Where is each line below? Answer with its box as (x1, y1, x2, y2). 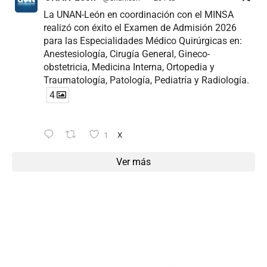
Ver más (116, 156, 151, 168)
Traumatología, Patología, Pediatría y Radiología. (44, 74, 249, 86)
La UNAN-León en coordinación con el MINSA (44, 9, 234, 21)
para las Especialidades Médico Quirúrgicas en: (44, 35, 242, 47)
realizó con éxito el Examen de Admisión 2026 (44, 22, 237, 34)
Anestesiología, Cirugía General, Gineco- (44, 48, 210, 60)
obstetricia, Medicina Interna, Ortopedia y (44, 61, 215, 73)
